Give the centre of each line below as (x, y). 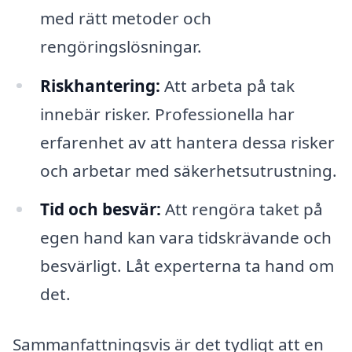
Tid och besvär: (100, 209)
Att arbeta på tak (227, 85)
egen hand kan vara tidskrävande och (185, 238)
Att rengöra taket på (242, 209)
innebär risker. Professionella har (167, 114)
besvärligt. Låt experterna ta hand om (187, 266)
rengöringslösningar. (121, 46)
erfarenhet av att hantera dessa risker (187, 142)
